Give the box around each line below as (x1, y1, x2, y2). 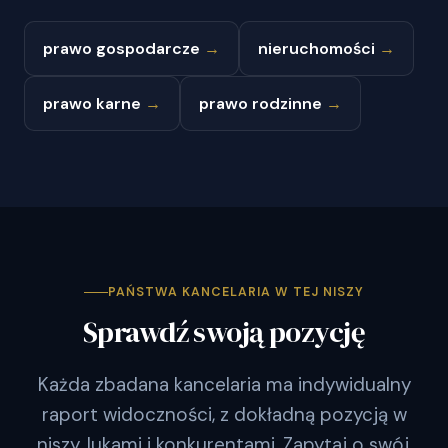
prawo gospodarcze (43, 38, 204, 60)
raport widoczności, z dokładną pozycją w (41, 402, 407, 428)
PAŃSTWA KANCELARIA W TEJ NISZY (108, 284, 364, 301)
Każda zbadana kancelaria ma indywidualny (37, 372, 411, 398)
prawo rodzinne (199, 93, 326, 115)
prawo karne (43, 93, 145, 115)
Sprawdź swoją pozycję (83, 312, 365, 353)
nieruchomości (258, 38, 379, 60)
